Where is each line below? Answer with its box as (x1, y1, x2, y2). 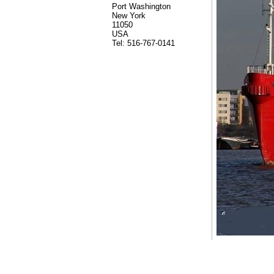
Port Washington (111, 2, 171, 12)
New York (111, 11, 146, 21)
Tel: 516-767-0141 (111, 39, 175, 48)
